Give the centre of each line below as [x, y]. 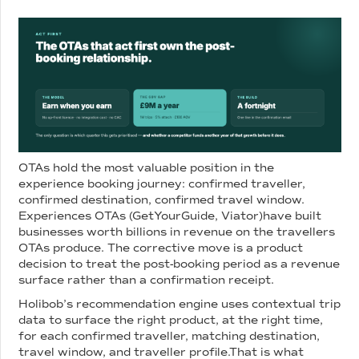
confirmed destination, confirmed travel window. [162, 200]
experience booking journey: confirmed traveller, [162, 184]
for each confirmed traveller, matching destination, [169, 336]
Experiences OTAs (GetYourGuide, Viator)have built [170, 216]
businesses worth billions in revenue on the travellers [177, 232]
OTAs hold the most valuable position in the [147, 167]
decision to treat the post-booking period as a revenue [179, 264]
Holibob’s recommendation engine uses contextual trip [180, 304]
